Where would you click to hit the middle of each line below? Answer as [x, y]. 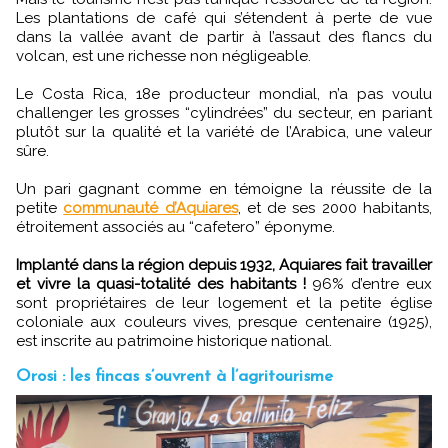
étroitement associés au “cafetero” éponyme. [175, 226]
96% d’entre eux [369, 283]
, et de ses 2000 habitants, [335, 207]
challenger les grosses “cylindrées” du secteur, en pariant [224, 112]
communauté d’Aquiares [150, 207]
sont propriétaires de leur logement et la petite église [224, 302]
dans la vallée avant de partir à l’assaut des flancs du [224, 36]
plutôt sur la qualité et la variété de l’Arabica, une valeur [224, 131]
